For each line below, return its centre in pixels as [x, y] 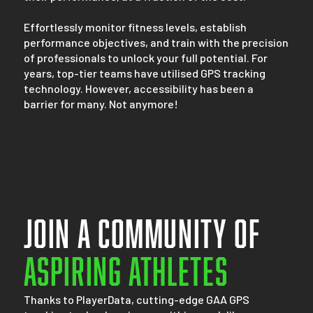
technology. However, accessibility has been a [138, 88]
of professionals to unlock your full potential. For [145, 57]
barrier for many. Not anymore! [101, 103]
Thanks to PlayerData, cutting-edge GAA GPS [136, 299]
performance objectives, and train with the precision [156, 42]
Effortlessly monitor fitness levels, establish [135, 27]
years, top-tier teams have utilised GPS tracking [144, 73]
